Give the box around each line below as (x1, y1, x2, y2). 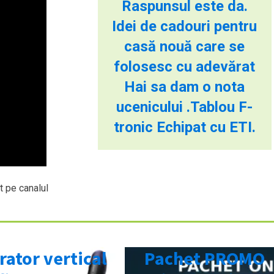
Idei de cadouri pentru (112, 17, 257, 35)
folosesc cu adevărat (114, 57, 256, 75)
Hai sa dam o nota (124, 78, 245, 95)
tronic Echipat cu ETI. (113, 118, 256, 136)
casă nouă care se (124, 37, 245, 55)
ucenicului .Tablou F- (116, 98, 253, 116)
